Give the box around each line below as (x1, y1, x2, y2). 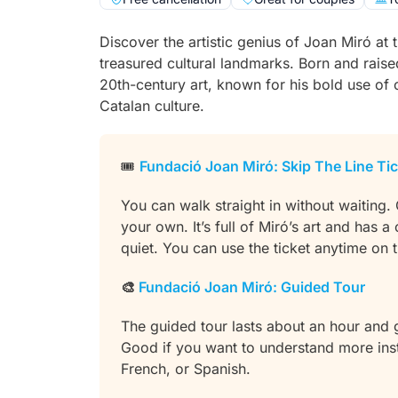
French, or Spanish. (121, 360, 251, 378)
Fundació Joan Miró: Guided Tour (139, 278, 365, 296)
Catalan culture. (99, 97, 204, 115)
